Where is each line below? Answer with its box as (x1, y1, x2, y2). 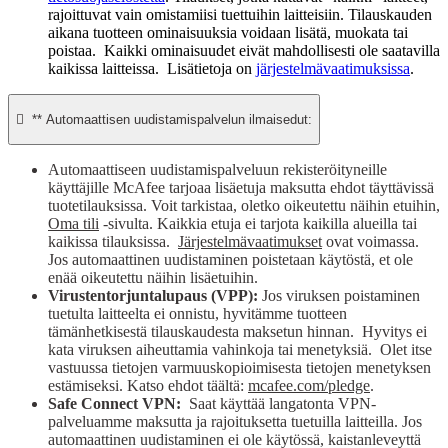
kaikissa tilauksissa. (48, 232, 178, 250)
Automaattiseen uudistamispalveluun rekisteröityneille (48, 160, 387, 178)
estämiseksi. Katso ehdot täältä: (48, 376, 248, 394)
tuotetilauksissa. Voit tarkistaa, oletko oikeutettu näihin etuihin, (48, 196, 440, 214)
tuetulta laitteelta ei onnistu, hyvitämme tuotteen (48, 304, 347, 322)
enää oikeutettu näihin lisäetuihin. (48, 268, 262, 286)
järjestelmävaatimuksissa (256, 59, 410, 77)
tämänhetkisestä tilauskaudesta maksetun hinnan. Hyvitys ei (48, 322, 427, 340)
